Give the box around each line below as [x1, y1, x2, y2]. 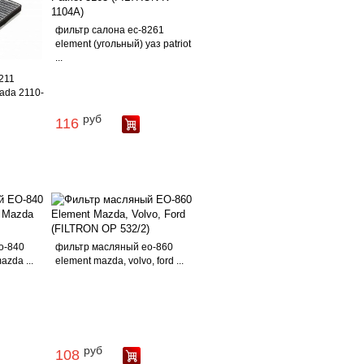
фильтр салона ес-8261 [54, 24, 164, 36]
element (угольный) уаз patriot [54, 38, 191, 50]
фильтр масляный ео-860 [54, 241, 173, 253]
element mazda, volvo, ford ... [54, 255, 184, 266]
